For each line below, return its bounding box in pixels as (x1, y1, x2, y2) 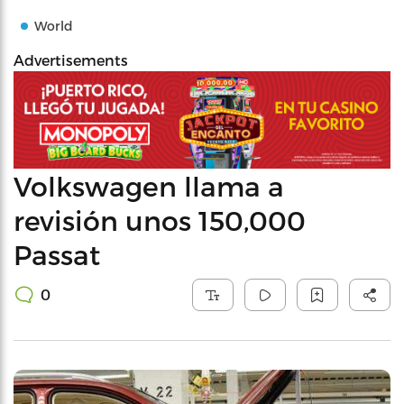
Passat (14, 237, 100, 271)
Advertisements (14, 51, 128, 69)
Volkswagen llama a (14, 169, 284, 202)
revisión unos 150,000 (14, 203, 306, 236)
